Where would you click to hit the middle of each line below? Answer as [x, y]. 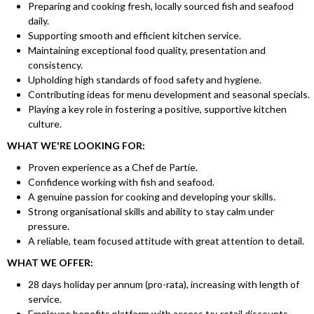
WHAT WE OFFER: [51, 263]
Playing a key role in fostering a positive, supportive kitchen [157, 109]
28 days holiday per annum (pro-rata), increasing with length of [164, 285]
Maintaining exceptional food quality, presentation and [147, 50]
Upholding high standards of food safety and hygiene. [145, 80]
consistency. [55, 65]
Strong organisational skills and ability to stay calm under [151, 212]
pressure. [49, 226]
